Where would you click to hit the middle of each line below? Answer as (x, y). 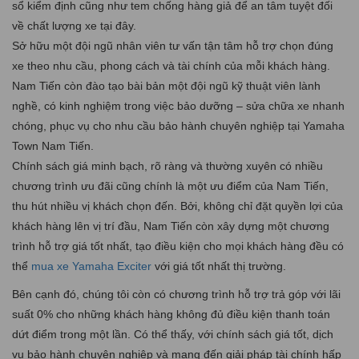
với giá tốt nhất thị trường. (219, 266)
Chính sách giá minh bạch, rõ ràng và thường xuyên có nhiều (167, 165)
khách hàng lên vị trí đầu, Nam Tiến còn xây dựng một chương (171, 226)
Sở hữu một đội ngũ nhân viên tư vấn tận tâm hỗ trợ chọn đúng (173, 45)
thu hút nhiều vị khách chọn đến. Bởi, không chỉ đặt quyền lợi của (177, 206)
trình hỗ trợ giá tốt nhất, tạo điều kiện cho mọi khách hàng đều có (178, 246)
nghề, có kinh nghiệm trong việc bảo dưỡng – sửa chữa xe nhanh (178, 105)
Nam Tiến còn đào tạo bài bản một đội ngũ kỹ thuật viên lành (166, 85)
